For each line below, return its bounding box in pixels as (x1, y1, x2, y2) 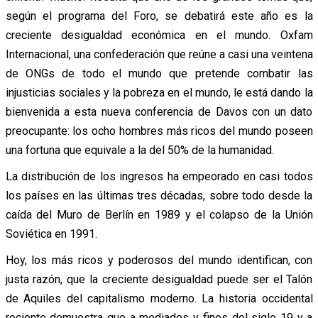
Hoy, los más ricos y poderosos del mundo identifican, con (5, 253, 313, 267)
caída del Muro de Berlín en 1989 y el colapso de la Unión (5, 207, 313, 221)
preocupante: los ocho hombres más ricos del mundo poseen (5, 124, 313, 138)
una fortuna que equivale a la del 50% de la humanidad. (5, 143, 274, 157)
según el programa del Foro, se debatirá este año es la (5, 9, 313, 23)
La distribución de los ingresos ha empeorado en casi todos (5, 169, 313, 183)
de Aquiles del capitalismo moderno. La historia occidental (5, 291, 313, 305)
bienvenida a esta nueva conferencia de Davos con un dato (5, 104, 313, 119)
